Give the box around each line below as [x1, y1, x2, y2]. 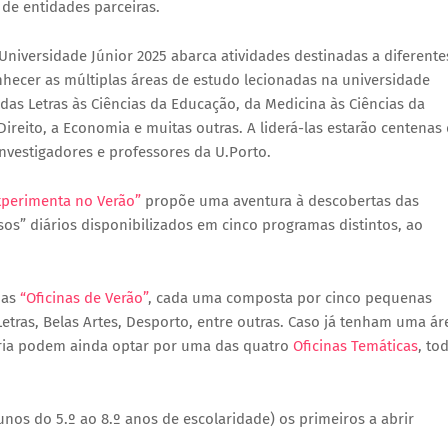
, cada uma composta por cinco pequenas [148, 289, 432, 307]
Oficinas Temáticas [293, 337, 418, 355]
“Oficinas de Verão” [20, 289, 148, 307]
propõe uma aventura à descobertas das [141, 192, 419, 210]
